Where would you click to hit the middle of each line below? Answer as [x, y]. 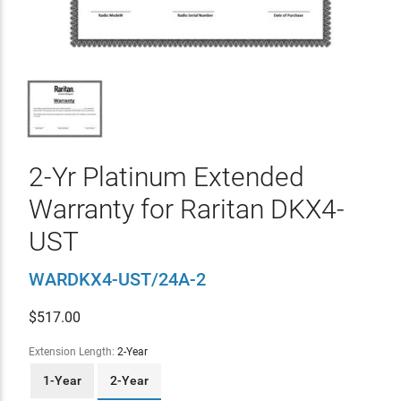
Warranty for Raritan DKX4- [186, 209]
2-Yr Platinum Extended [166, 176]
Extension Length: [73, 351]
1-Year [62, 380]
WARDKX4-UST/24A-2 [117, 279]
